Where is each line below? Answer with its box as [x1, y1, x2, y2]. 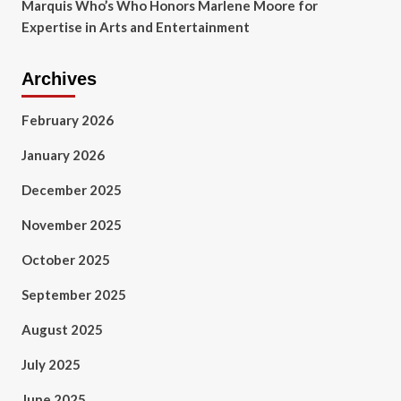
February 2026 [21, 112, 114, 128]
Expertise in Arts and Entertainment [21, 19, 250, 35]
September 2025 [21, 286, 126, 303]
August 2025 [21, 321, 103, 337]
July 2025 [21, 356, 81, 372]
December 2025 [21, 182, 122, 198]
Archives [21, 69, 97, 89]
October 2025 [21, 252, 110, 268]
